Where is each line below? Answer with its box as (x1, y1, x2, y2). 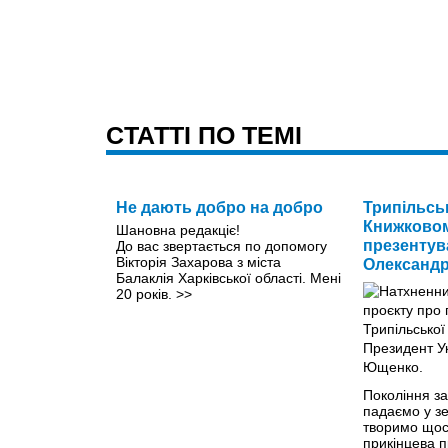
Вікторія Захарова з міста (116, 253, 281, 270)
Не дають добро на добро (116, 198, 323, 216)
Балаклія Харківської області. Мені (116, 269, 341, 286)
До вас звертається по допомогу (116, 237, 327, 254)
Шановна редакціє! (116, 221, 240, 238)
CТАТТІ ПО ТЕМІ (106, 120, 302, 149)
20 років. (116, 285, 176, 302)
